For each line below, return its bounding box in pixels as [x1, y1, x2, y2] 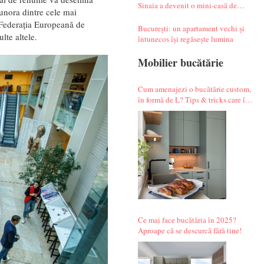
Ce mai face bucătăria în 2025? [137, 214, 236, 225]
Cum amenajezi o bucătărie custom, [137, 83, 251, 94]
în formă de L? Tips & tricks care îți [137, 94, 250, 105]
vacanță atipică [137, 10, 186, 21]
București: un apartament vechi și [137, 22, 245, 34]
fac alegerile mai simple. [137, 104, 215, 115]
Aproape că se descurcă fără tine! [137, 225, 242, 236]
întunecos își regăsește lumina [137, 33, 233, 44]
